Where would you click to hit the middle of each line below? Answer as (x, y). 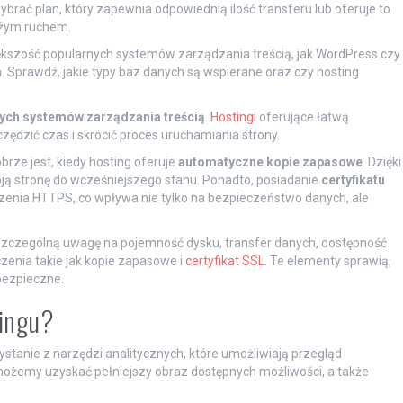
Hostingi (233, 117)
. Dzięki (381, 162)
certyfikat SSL (224, 261)
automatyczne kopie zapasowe (270, 162)
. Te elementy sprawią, (327, 261)
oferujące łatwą (302, 117)
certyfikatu (353, 180)
